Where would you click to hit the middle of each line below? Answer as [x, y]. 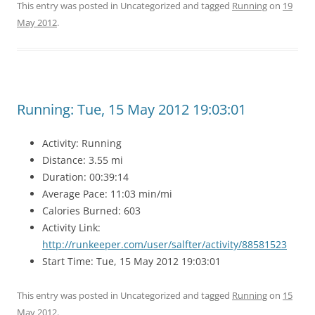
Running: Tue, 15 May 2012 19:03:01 [131, 109]
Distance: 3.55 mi [83, 160]
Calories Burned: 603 [91, 211]
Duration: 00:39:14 [85, 177]
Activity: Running [82, 143]
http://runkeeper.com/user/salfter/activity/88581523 [165, 244]
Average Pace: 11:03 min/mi [107, 194]
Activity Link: [71, 227]
